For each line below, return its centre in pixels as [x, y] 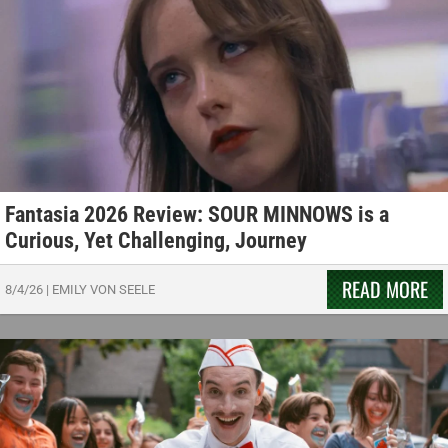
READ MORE [385, 288]
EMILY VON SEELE [103, 289]
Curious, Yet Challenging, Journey [156, 240]
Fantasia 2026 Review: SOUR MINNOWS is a [197, 214]
